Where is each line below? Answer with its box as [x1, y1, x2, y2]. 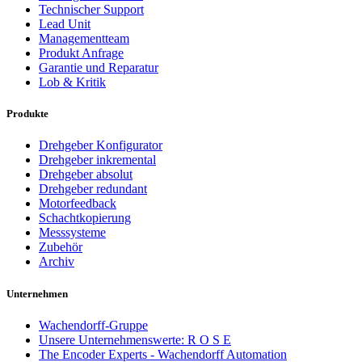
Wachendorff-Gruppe [39, 318, 148, 332]
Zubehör [39, 240, 82, 255]
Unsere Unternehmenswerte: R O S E [39, 332, 231, 347]
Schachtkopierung [39, 211, 131, 225]
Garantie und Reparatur [39, 61, 158, 74]
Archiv [39, 255, 74, 269]
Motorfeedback [39, 196, 116, 211]
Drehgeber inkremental [39, 153, 156, 167]
